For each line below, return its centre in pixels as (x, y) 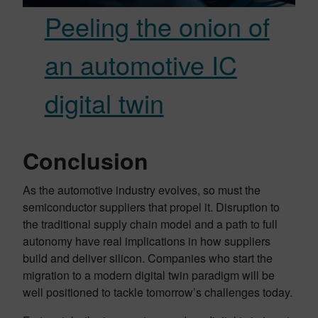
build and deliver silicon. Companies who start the (148, 258)
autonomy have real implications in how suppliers (147, 241)
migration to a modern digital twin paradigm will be (149, 275)
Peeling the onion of (157, 26)
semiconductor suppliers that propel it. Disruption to (151, 207)
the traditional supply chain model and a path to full (150, 224)
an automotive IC (141, 65)
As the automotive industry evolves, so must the (142, 190)
